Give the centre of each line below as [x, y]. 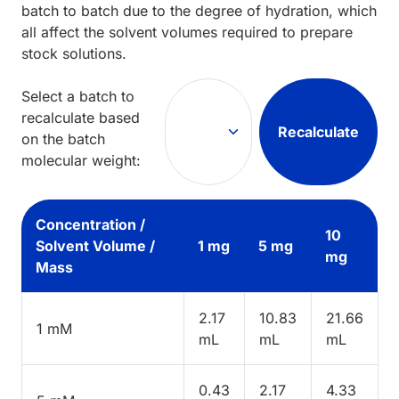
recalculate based [81, 117]
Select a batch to [78, 96]
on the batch [63, 138]
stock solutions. [74, 53]
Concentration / [90, 224]
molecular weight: [81, 160]
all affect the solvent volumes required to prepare [187, 32]
